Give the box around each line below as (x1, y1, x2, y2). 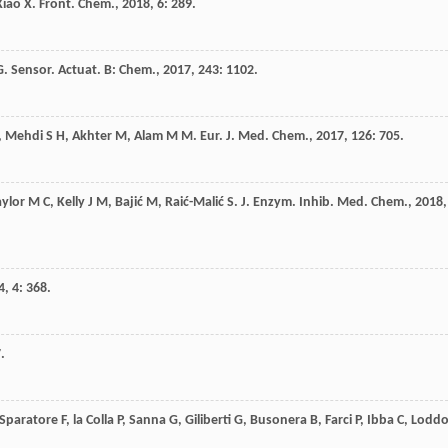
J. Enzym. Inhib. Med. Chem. (241, 195, 408, 211)
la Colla (73, 413, 114, 429)
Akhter (72, 129, 112, 145)
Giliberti (185, 413, 231, 429)
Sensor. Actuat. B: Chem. (11, 63, 156, 79)
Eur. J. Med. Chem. (200, 129, 309, 145)
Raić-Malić (165, 195, 224, 211)
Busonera (250, 413, 307, 429)
